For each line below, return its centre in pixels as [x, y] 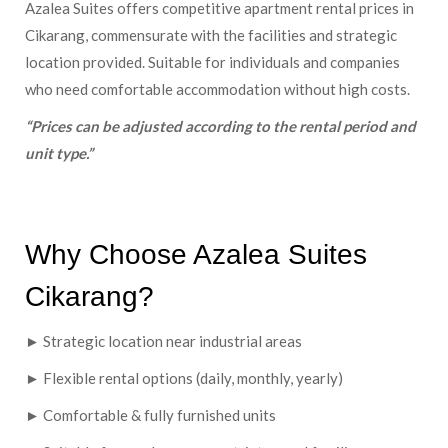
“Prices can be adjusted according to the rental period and [220, 126]
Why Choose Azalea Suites [196, 255]
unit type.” [59, 153]
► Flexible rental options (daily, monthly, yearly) [184, 378]
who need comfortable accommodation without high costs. [217, 89]
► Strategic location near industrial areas [163, 341]
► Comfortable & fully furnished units [150, 415]
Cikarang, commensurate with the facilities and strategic [211, 35]
